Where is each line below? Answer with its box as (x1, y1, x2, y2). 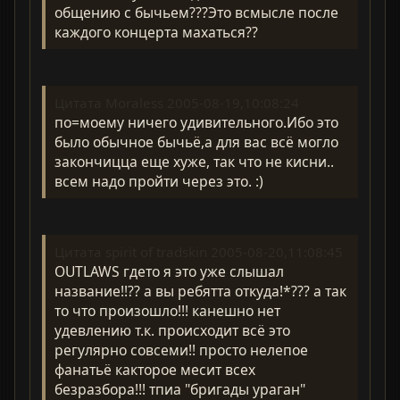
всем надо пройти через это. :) (54, 171, 264, 191)
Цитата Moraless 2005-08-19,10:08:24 (54, 93, 300, 112)
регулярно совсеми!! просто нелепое (54, 340, 309, 361)
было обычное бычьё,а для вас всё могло (54, 131, 339, 152)
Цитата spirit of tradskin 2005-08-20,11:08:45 (54, 243, 344, 262)
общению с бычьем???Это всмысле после (54, 2, 339, 22)
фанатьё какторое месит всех (54, 360, 256, 380)
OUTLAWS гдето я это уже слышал (54, 262, 285, 282)
